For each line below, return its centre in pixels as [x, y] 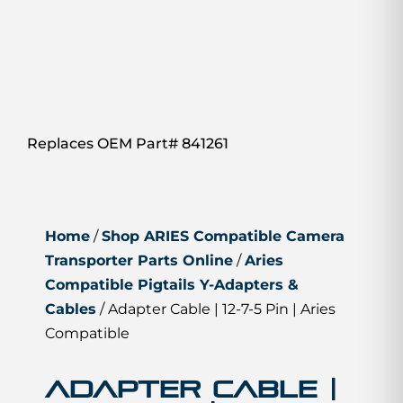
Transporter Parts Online [139, 260]
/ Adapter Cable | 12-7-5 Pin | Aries [216, 309]
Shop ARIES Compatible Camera [223, 236]
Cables [71, 309]
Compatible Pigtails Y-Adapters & [172, 284]
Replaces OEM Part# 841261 [128, 144]
